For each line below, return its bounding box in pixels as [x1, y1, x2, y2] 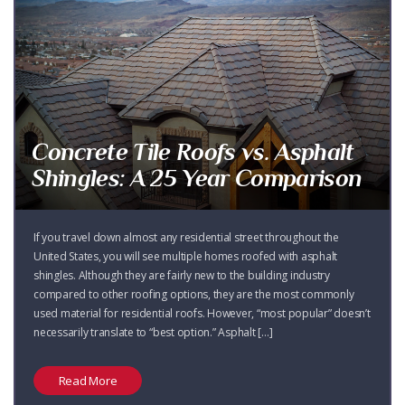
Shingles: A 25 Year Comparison [32, 162, 363, 195]
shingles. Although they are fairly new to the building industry [33, 268, 330, 284]
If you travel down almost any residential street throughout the [33, 230, 339, 246]
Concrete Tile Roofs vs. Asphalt [32, 136, 354, 169]
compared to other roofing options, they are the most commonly [33, 287, 354, 303]
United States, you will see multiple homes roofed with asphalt [33, 249, 338, 265]
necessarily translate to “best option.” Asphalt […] [33, 325, 273, 341]
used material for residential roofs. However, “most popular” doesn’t [33, 306, 371, 322]
